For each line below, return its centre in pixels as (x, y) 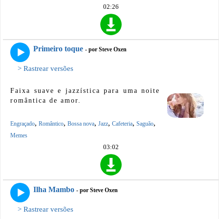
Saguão (145, 124)
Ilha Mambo (54, 189)
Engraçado (22, 124)
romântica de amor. (46, 101)
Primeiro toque (58, 49)
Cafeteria (122, 124)
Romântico (51, 124)
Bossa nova (81, 124)
